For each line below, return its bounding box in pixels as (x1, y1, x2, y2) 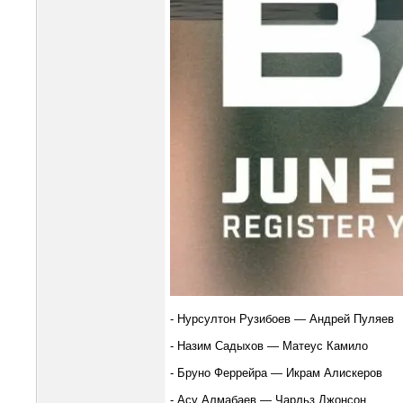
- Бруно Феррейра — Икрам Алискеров (170, 366, 383, 380)
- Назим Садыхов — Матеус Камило (170, 339, 369, 353)
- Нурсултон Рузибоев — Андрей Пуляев (170, 312, 395, 326)
